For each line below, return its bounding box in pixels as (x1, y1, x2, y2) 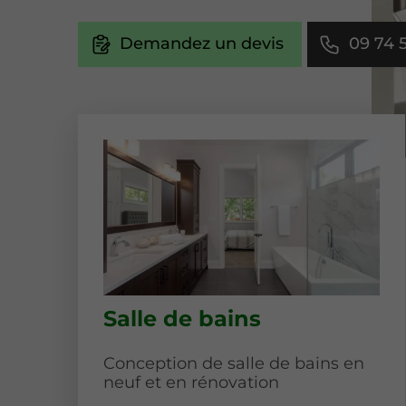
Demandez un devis (119, 34, 284, 54)
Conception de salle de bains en (102, 353, 364, 374)
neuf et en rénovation (102, 372, 279, 393)
